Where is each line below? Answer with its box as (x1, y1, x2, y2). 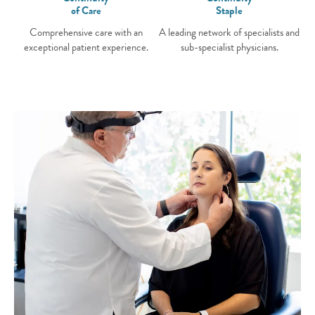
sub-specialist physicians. (180, 39, 278, 55)
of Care (70, 2, 101, 18)
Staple (216, 2, 243, 18)
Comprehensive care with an (29, 24, 143, 40)
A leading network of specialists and (159, 24, 300, 40)
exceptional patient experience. (23, 39, 148, 55)
